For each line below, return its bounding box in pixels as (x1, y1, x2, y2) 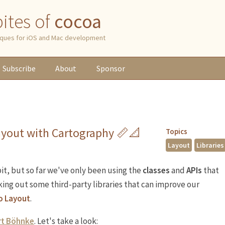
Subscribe (2, 63, 36, 73)
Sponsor (96, 63, 126, 73)
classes (143, 165, 170, 176)
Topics (165, 127, 187, 136)
